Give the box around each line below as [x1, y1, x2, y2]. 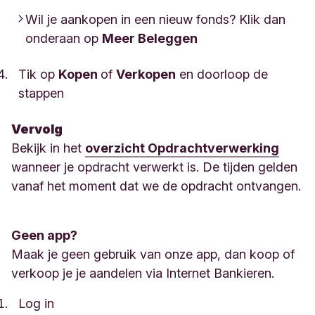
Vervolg [11, 122, 63, 136]
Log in [18, 296, 54, 311]
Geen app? [11, 228, 77, 243]
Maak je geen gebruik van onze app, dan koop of [11, 247, 295, 262]
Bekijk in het [11, 141, 85, 155]
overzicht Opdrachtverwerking [85, 141, 279, 155]
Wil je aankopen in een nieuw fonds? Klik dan [25, 12, 285, 27]
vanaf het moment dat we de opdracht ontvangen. [11, 179, 301, 193]
